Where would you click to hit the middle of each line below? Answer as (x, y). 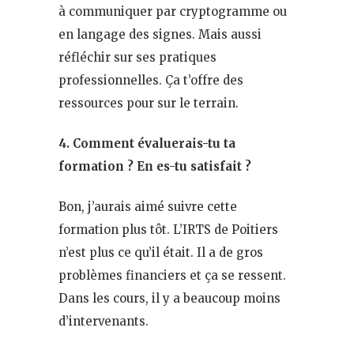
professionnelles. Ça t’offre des (151, 80)
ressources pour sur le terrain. (149, 103)
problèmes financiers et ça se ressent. (172, 275)
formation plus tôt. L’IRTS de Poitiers (168, 229)
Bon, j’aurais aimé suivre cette (148, 206)
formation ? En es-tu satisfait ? (155, 166)
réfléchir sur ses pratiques (137, 57)
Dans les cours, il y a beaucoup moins (169, 298)
